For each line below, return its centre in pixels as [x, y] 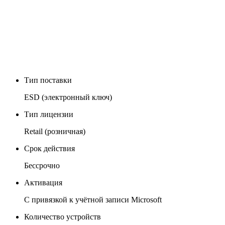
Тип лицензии [49, 115]
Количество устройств [63, 217]
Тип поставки [48, 80]
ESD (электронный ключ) [68, 97]
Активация [43, 183]
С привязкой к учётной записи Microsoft [93, 200]
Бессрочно [42, 166]
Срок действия [49, 149]
